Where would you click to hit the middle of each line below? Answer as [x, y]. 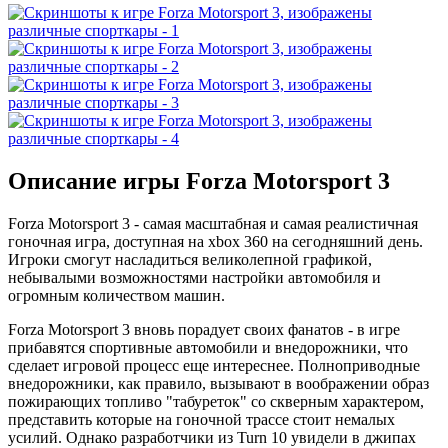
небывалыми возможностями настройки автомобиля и [194, 278]
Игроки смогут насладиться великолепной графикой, [190, 260]
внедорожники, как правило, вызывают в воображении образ [218, 384]
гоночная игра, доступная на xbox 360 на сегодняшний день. [215, 242]
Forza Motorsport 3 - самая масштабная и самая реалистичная [213, 224]
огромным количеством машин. [116, 296]
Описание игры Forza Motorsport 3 [199, 181]
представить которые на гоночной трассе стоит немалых [201, 420]
